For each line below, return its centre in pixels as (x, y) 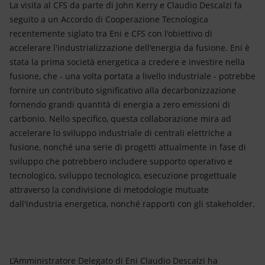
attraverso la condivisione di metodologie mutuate (109, 190)
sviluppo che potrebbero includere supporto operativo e (121, 161)
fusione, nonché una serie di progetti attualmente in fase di (128, 147)
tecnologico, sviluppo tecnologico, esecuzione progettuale (123, 175)
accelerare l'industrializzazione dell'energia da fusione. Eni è (130, 48)
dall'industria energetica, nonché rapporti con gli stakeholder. (132, 204)
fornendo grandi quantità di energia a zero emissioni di (120, 104)
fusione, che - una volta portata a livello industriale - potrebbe (132, 76)
